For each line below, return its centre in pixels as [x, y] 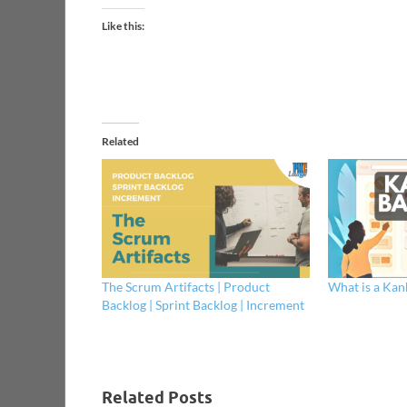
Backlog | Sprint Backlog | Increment [203, 304]
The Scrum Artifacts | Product [186, 286]
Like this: [123, 26]
